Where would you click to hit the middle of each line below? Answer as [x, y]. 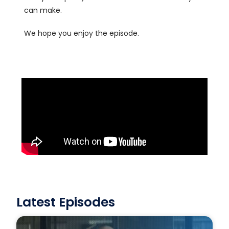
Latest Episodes [66, 202]
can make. [43, 10]
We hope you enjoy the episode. [82, 33]
